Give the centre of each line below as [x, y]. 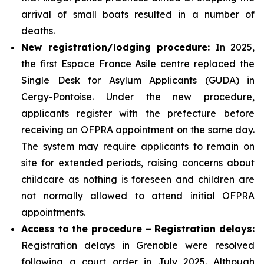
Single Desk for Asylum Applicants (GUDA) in [138, 80]
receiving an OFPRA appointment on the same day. [138, 129]
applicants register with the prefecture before [138, 113]
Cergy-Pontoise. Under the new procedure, [138, 96]
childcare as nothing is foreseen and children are [138, 179]
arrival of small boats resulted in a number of [138, 14]
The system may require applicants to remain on [138, 146]
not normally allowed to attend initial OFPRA [138, 195]
